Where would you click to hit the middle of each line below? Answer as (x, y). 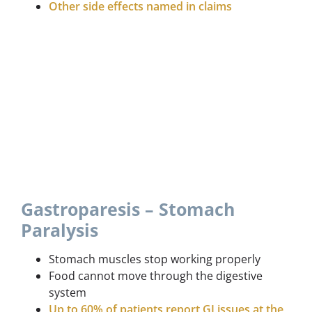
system (68, 292)
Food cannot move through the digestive (156, 275)
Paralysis (60, 229)
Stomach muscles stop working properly (155, 259)
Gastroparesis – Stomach (128, 209)
